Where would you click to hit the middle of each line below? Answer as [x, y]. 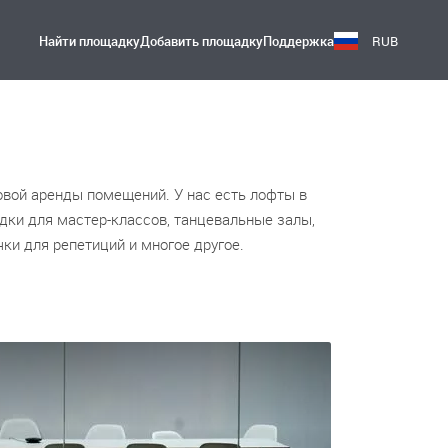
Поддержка [298, 41]
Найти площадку [89, 41]
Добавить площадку [201, 41]
